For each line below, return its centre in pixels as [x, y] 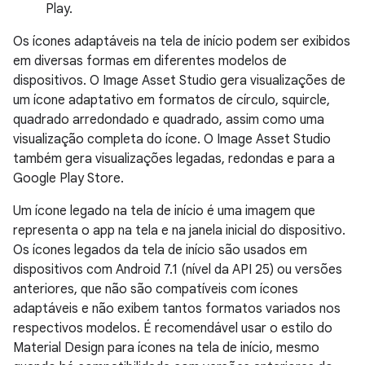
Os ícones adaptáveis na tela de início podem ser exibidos [182, 42]
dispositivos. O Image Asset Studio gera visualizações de [179, 81]
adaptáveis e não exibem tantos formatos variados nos [177, 309]
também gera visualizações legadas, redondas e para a [174, 159]
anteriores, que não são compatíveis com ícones [156, 289]
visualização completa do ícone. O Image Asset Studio [172, 139]
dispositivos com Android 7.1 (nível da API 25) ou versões [178, 270]
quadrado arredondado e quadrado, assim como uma [169, 120]
